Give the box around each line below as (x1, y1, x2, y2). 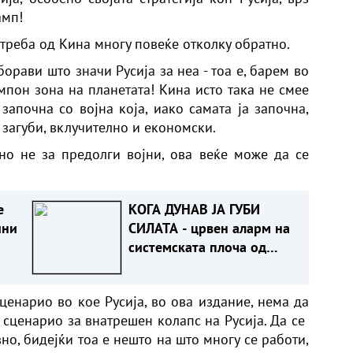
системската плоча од (128, 237, 266, 256)
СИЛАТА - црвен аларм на (128, 218, 290, 237)
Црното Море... (128, 275, 223, 294)
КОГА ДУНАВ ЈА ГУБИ (128, 199, 260, 218)
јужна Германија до (128, 256, 251, 275)
